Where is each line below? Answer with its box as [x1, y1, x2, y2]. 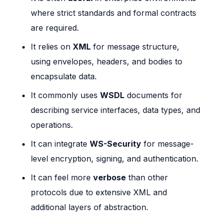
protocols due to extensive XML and [31, 187, 167, 198]
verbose [93, 172, 126, 183]
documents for [124, 90, 183, 101]
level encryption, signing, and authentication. [31, 154, 199, 164]
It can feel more [31, 172, 94, 183]
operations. [31, 120, 73, 130]
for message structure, [91, 42, 180, 52]
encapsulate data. [31, 71, 97, 82]
